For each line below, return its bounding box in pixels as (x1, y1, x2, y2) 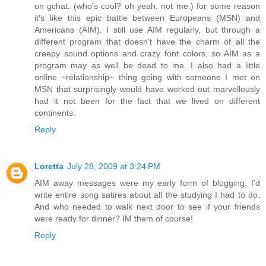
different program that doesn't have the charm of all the (34, 36, 260, 46)
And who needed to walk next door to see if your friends (34, 201, 260, 211)
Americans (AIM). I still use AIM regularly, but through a (34, 24, 260, 34)
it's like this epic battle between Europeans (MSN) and (34, 12, 260, 23)
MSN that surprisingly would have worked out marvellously (34, 84, 260, 94)
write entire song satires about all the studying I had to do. (34, 189, 260, 199)
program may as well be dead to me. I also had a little (34, 60, 260, 70)
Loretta (34, 161, 64, 171)
